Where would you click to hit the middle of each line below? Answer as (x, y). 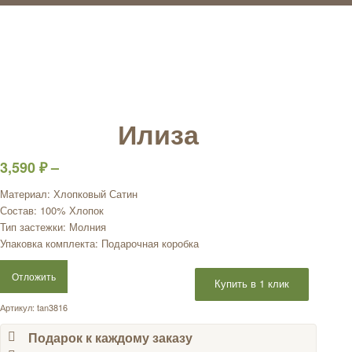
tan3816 (52, 307)
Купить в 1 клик (252, 283)
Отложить (34, 276)
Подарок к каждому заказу (110, 337)
